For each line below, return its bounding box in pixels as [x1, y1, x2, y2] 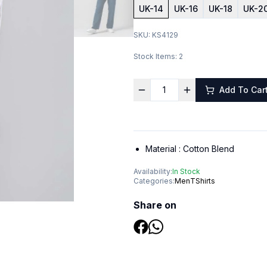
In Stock [172, 167, 200, 176]
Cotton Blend [182, 144, 234, 154]
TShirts [190, 176, 215, 185]
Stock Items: [133, 52, 179, 61]
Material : [145, 144, 183, 154]
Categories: [133, 176, 175, 185]
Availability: [133, 167, 172, 176]
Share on [133, 199, 176, 211]
